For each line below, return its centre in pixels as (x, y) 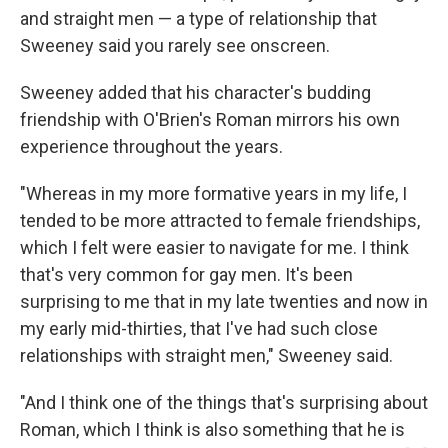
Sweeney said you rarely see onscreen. (175, 45)
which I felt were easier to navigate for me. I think (214, 247)
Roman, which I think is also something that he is (212, 429)
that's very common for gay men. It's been (186, 274)
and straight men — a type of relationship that (198, 18)
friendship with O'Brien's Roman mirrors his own (210, 119)
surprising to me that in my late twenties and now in (224, 301)
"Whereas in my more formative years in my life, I (213, 193)
